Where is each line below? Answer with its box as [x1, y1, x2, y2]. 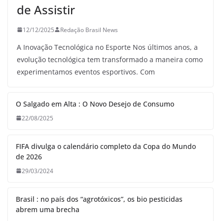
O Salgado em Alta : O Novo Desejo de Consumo [16, 99, 174, 109]
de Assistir [17, 1, 75, 18]
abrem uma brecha [16, 204, 79, 214]
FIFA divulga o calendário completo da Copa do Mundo [16, 141, 196, 151]
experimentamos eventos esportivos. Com [17, 67, 155, 76]
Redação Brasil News [60, 25, 118, 34]
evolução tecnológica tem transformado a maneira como [17, 54, 203, 64]
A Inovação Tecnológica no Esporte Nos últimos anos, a [17, 42, 198, 52]
